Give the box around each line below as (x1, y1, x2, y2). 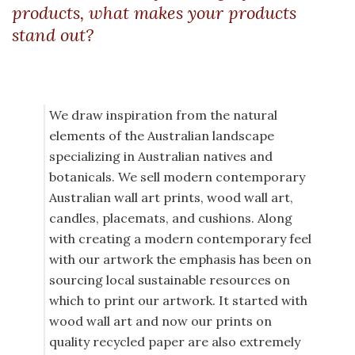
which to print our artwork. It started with (49, 292, 307, 309)
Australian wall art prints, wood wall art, (49, 189, 293, 206)
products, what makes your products (12, 2, 296, 25)
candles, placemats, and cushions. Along (49, 210, 292, 227)
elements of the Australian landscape (49, 128, 274, 144)
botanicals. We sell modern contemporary (49, 169, 305, 185)
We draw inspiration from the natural (49, 107, 277, 124)
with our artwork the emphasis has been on (49, 251, 311, 268)
